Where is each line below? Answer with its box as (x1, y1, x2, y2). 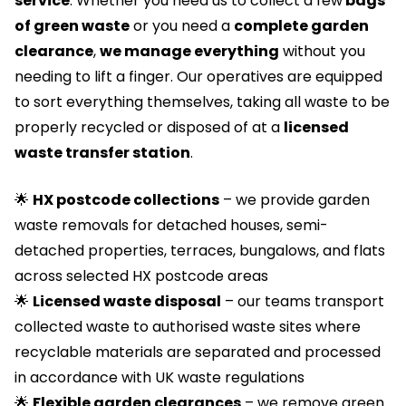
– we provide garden (219, 189, 370, 210)
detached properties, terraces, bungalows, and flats (14, 240, 385, 261)
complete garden (234, 15, 369, 36)
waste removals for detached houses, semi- (14, 215, 328, 236)
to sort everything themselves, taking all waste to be (14, 92, 390, 112)
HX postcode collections (33, 189, 219, 210)
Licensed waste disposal (33, 291, 221, 312)
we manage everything (100, 41, 279, 62)
